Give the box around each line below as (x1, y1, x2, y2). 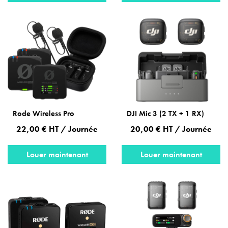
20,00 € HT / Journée (130, 123, 212, 134)
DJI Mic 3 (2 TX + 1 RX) (127, 108, 204, 119)
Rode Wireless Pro (13, 108, 74, 119)
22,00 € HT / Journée (16, 123, 98, 134)
